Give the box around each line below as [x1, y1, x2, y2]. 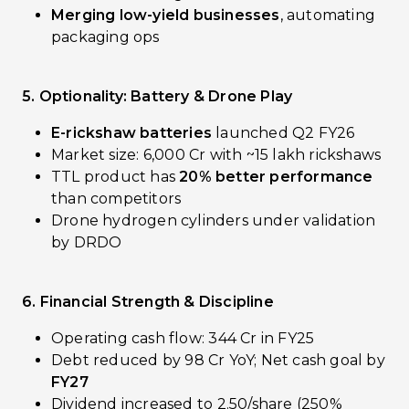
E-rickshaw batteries [51, 124, 212, 142]
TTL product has [51, 168, 180, 185]
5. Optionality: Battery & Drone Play [22, 88, 293, 105]
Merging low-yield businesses [51, 6, 280, 24]
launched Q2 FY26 [212, 124, 355, 142]
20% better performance [179, 168, 373, 185]
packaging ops [51, 28, 160, 46]
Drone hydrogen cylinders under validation [51, 212, 376, 229]
